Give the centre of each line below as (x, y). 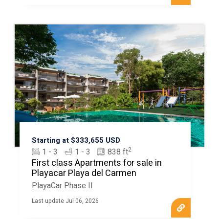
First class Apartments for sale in (97, 163)
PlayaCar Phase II (62, 186)
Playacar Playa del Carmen (84, 173)
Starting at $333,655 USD (76, 140)
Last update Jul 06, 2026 (65, 201)
